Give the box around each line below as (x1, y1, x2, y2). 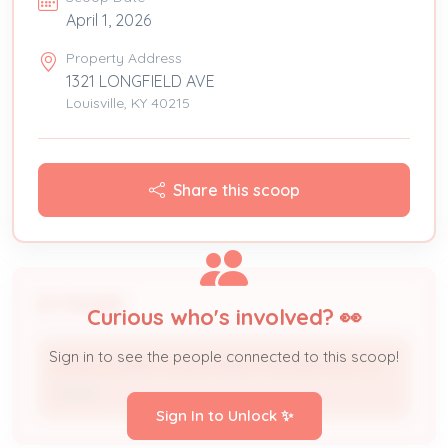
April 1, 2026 (66, 9, 151, 30)
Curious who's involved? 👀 (86, 302, 362, 331)
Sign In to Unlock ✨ (155, 405, 293, 425)
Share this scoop (172, 179, 300, 200)
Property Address (66, 48, 182, 67)
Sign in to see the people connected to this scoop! (49, 346, 399, 366)
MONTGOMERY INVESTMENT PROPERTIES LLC (54, 355, 385, 376)
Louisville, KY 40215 (66, 93, 190, 112)
